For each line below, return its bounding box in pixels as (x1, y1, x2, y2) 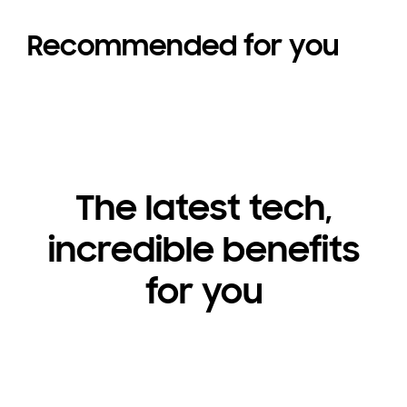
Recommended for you (26, 28, 339, 65)
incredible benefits (47, 228, 360, 273)
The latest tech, (74, 186, 333, 231)
